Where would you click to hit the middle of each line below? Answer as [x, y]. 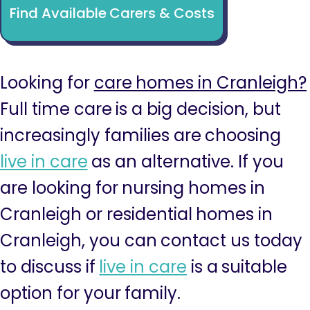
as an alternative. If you [185, 162]
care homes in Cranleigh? [200, 83]
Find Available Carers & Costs [112, 13]
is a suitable [237, 267]
